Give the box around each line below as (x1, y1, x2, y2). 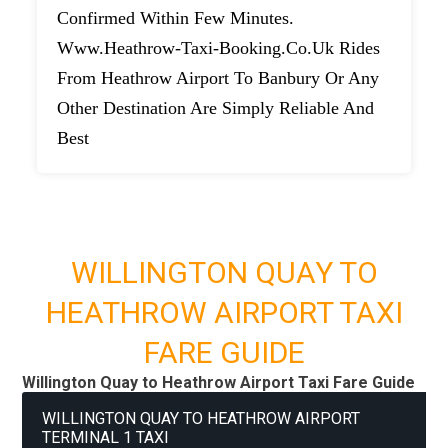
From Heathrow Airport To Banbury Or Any (57, 68, 380, 89)
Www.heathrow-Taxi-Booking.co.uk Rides (57, 38, 381, 59)
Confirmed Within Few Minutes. (57, 8, 295, 29)
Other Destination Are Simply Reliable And (57, 98, 375, 119)
